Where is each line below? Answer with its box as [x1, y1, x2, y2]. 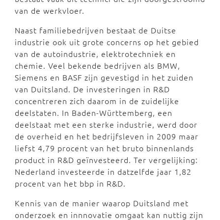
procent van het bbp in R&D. [15, 178, 126, 189]
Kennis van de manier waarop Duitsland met [15, 197, 189, 209]
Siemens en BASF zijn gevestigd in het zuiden [15, 72, 193, 83]
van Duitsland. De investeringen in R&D [15, 83, 170, 95]
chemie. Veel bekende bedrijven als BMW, [15, 60, 180, 71]
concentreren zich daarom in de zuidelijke [15, 95, 179, 107]
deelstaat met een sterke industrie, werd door [15, 119, 197, 130]
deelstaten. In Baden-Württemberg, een [15, 107, 172, 118]
